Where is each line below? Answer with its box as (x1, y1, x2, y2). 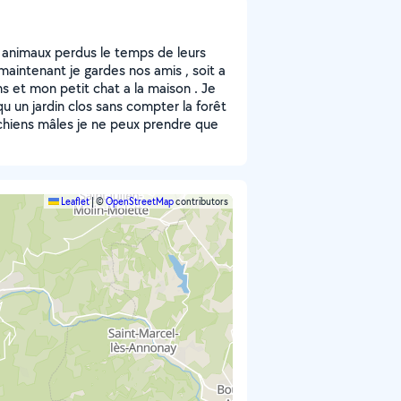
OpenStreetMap (106, 195, 174, 208)
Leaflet (59, 195, 90, 208)
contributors (174, 195, 228, 208)
